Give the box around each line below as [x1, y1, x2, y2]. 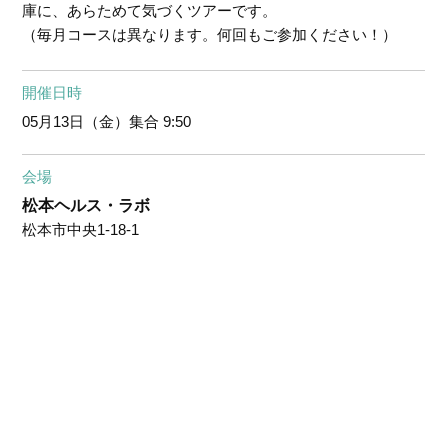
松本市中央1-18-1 [22, 220, 140, 238]
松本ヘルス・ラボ [22, 196, 151, 214]
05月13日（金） [22, 112, 130, 130]
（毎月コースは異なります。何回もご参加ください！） [22, 26, 398, 44]
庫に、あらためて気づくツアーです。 [22, 2, 278, 20]
